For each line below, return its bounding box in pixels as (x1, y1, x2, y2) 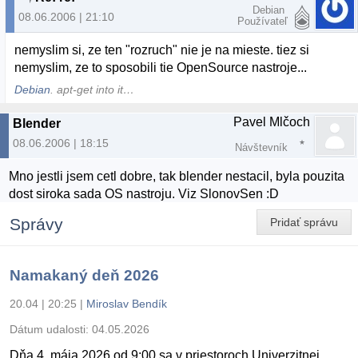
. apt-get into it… (50, 83, 135, 96)
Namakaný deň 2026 (10, 266, 159, 284)
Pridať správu (270, 216, 338, 229)
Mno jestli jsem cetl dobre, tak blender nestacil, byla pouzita (9, 169, 345, 183)
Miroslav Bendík (86, 296, 167, 310)
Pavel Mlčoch (233, 114, 310, 129)
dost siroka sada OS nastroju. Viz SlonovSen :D (9, 186, 280, 201)
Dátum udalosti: (10, 322, 92, 336)
